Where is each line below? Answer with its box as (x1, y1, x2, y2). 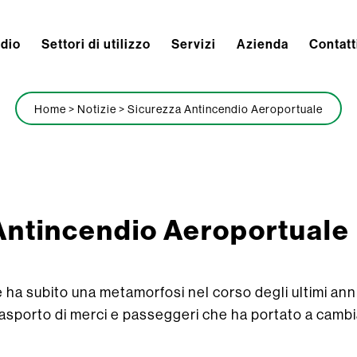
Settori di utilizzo (41, 36, 151, 52)
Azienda (237, 36, 288, 52)
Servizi (171, 36, 216, 52)
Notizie (77, 103, 116, 116)
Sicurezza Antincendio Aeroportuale (127, 103, 323, 116)
